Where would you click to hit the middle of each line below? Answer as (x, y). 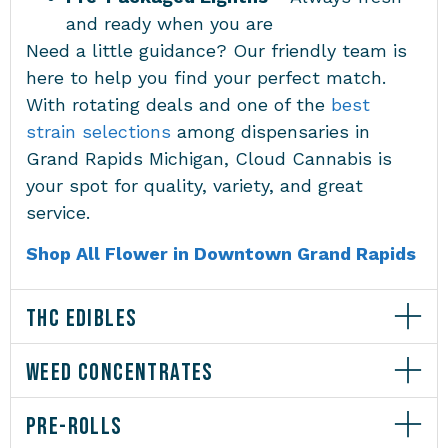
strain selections (98, 131)
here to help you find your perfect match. (206, 77)
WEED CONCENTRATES (120, 372)
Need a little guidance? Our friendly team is (216, 50)
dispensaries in (305, 131)
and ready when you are (175, 23)
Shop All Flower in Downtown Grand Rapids (221, 254)
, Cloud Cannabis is (308, 158)
